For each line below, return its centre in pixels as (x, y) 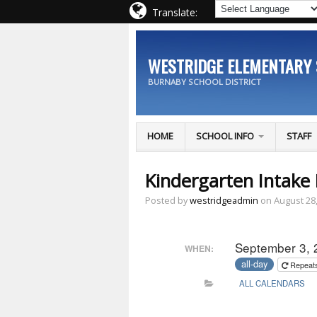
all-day (255, 264)
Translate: (175, 12)
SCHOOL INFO (225, 136)
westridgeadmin (224, 201)
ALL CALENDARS (272, 283)
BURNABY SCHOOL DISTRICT (204, 82)
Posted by (167, 201)
